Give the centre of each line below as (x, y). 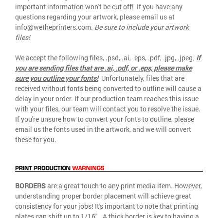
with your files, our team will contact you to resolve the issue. (108, 109)
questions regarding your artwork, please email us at (95, 17)
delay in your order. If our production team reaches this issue (107, 98)
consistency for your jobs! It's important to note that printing (107, 206)
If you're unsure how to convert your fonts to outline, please (105, 119)
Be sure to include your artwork (142, 27)
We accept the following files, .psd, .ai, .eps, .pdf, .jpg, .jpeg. (106, 57)
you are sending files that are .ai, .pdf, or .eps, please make (103, 68)
